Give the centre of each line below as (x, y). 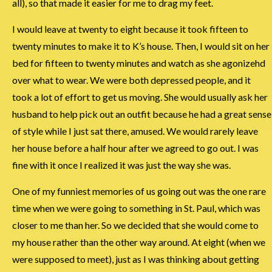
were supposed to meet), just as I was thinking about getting (136, 259)
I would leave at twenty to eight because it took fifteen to (130, 29)
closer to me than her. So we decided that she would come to (135, 225)
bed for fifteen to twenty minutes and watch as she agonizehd (139, 63)
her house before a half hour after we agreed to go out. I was (135, 148)
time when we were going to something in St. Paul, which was (136, 208)
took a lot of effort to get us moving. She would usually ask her (140, 97)
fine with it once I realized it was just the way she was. (121, 165)
